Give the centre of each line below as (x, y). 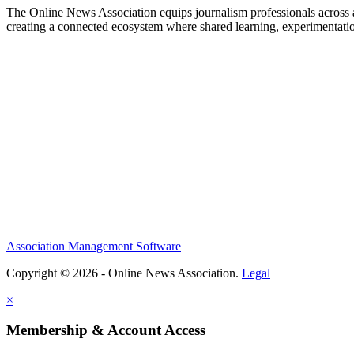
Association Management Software (94, 246)
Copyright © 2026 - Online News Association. (124, 273)
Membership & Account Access (106, 330)
